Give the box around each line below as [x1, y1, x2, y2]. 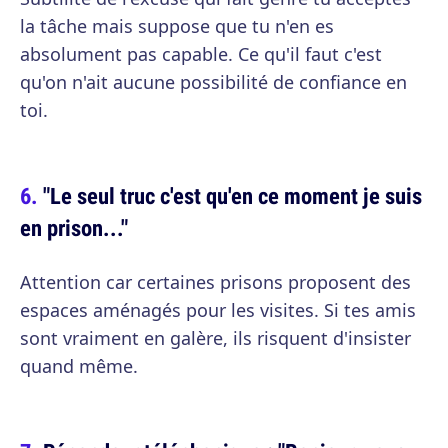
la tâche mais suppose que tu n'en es [20, 14, 334, 38]
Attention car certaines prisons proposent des [20, 270, 411, 294]
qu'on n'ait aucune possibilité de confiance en [20, 70, 407, 94]
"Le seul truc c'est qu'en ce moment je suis [43, 180, 422, 211]
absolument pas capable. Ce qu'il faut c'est [20, 42, 382, 66]
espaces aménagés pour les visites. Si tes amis [20, 298, 416, 322]
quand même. [20, 354, 138, 378]
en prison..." [20, 212, 128, 243]
